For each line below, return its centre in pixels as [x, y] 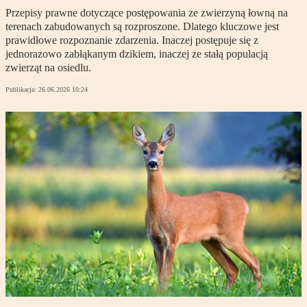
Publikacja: [22, 90]
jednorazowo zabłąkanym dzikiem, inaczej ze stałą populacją [137, 54]
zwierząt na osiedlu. [48, 68]
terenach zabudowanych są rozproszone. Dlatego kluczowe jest [142, 27]
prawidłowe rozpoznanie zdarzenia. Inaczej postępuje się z [132, 40]
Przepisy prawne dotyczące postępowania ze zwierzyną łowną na [147, 13]
